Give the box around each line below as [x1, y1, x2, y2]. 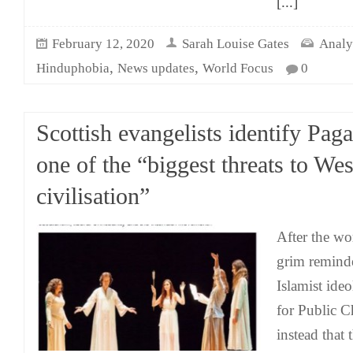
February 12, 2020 [52, 36, 154, 51]
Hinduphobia [36, 61, 110, 76]
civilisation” [36, 184, 150, 209]
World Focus [203, 61, 273, 76]
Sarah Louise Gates [182, 36, 289, 51]
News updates [117, 61, 195, 76]
